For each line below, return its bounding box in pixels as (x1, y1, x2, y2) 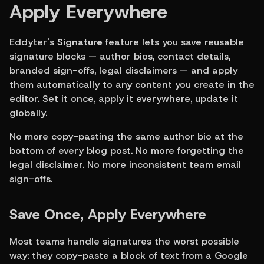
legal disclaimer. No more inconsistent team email (9, 158, 241, 171)
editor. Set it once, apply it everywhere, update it (9, 92, 238, 105)
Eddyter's (9, 35, 57, 48)
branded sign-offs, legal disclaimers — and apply (9, 64, 237, 77)
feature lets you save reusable (103, 35, 244, 48)
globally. (9, 106, 47, 119)
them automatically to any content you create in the (9, 78, 255, 91)
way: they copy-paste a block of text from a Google (9, 249, 248, 262)
